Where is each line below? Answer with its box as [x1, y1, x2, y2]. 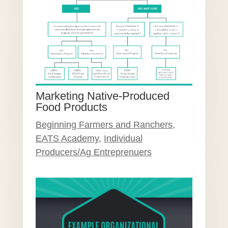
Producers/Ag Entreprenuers [35, 147, 152, 158]
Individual [103, 133, 142, 144]
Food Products [35, 101, 107, 114]
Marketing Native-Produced [35, 90, 169, 103]
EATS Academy [35, 133, 99, 144]
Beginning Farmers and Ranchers [35, 120, 173, 130]
